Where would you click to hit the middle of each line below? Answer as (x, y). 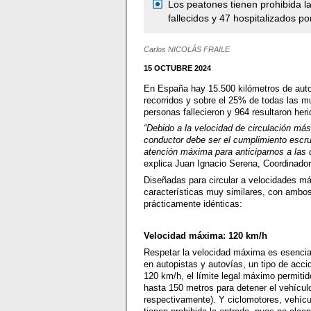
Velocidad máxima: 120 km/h (206, 236)
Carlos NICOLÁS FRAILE (187, 50)
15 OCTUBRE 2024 (178, 68)
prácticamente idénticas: (193, 203)
